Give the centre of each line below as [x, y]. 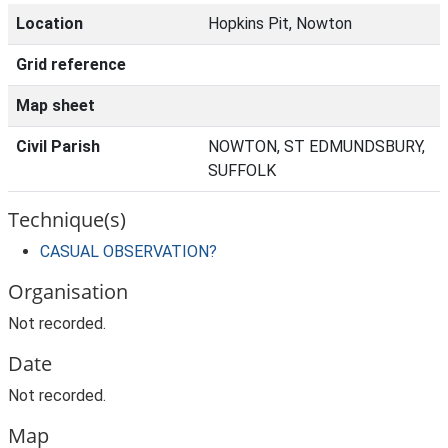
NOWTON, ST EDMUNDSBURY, [316, 146]
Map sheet [55, 105]
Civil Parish [58, 146]
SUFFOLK [242, 170]
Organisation [68, 291]
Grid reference [71, 64]
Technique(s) [67, 219]
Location [49, 23]
